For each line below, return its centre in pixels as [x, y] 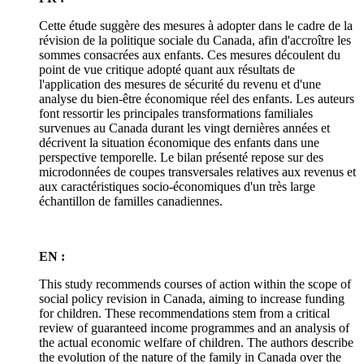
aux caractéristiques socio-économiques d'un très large [177, 186]
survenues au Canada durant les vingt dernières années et [184, 128]
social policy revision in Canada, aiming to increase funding [192, 298]
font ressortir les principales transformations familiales [176, 113]
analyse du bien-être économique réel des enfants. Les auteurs [197, 98]
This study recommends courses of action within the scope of [195, 284]
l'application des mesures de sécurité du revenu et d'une [180, 84]
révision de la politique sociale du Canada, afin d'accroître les [195, 40]
